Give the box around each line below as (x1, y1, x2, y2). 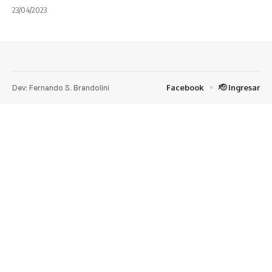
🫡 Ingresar (219, 82, 260, 92)
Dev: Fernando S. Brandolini (12, 82, 109, 92)
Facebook (166, 82, 204, 92)
